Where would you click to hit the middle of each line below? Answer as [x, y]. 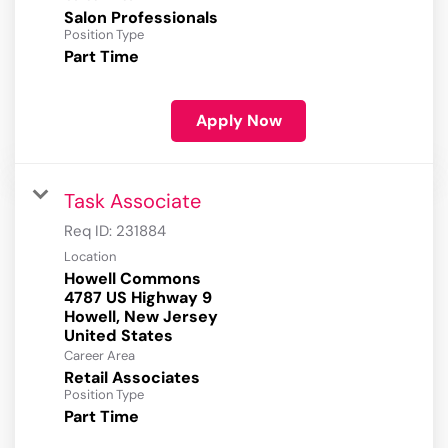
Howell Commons [132, 279]
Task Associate [132, 201]
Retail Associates [132, 378]
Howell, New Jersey [141, 317]
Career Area [99, 356]
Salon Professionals [141, 18]
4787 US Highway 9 [138, 298]
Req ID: [90, 231]
